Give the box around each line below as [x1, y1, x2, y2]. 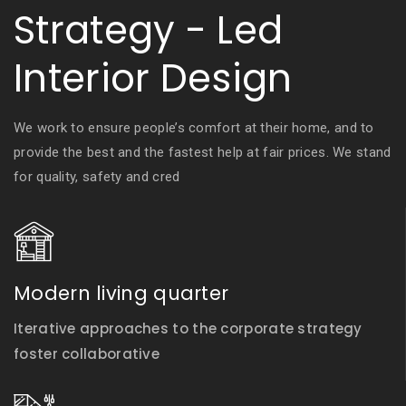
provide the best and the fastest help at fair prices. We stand [14, 144, 391, 161]
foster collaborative [14, 344, 160, 364]
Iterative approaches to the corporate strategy [14, 319, 362, 339]
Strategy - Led [14, 4, 284, 58]
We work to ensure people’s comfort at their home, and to [14, 120, 374, 137]
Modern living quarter [14, 280, 229, 307]
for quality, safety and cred [14, 169, 180, 186]
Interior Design [14, 52, 293, 106]
